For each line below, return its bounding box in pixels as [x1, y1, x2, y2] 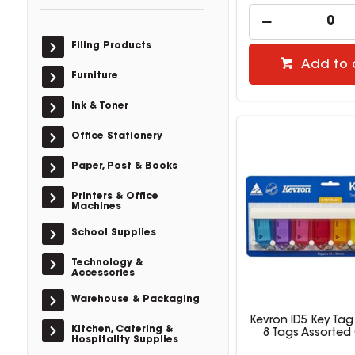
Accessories [71, 269, 135, 278]
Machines [71, 202, 121, 212]
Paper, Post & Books [71, 162, 177, 171]
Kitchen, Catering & [71, 325, 173, 334]
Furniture [71, 71, 118, 81]
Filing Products [71, 41, 151, 51]
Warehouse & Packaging [71, 295, 200, 304]
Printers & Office [71, 192, 158, 201]
